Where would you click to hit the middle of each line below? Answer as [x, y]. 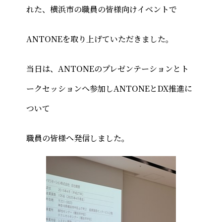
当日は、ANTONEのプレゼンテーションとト [107, 69]
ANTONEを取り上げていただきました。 [100, 39]
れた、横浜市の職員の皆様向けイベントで [101, 9]
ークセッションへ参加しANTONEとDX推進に [109, 88]
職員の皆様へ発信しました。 [78, 138]
